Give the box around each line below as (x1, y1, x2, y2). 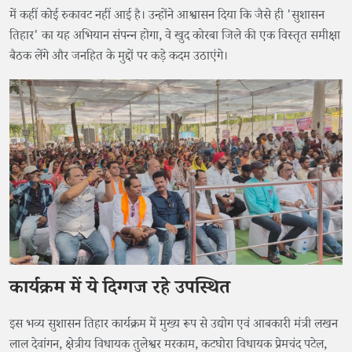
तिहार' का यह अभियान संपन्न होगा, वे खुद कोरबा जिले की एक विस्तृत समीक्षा (9, 27, 340, 48)
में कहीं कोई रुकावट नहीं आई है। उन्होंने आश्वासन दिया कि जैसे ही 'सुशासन (9, 7, 324, 27)
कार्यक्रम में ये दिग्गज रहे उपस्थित (9, 276, 230, 306)
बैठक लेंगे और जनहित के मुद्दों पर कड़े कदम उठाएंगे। (9, 48, 228, 68)
